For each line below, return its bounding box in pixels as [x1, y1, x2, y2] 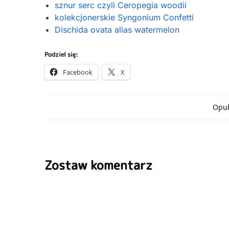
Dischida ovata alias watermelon [55, 24, 179, 35]
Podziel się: [44, 50, 78, 59]
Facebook [63, 67, 93, 77]
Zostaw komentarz [44, 156, 152, 174]
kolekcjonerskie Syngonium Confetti [55, 12, 194, 22]
